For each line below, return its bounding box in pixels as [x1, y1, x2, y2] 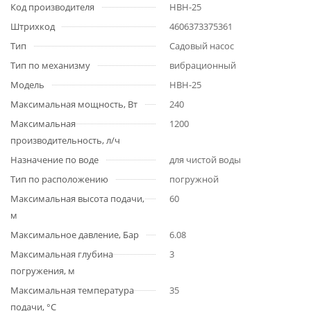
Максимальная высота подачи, [10, 192, 144, 205]
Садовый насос [169, 40, 234, 52]
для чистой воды [169, 153, 241, 166]
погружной [169, 173, 219, 185]
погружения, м [10, 264, 75, 277]
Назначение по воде [10, 153, 99, 166]
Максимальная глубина [10, 248, 113, 260]
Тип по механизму [10, 59, 90, 72]
